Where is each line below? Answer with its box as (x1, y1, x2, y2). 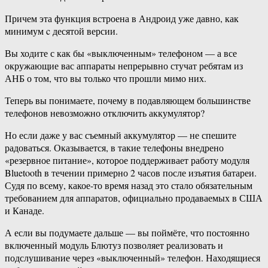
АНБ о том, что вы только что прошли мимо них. (5, 72, 206, 85)
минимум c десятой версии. (5, 25, 118, 38)
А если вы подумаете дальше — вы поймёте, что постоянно (5, 226, 249, 239)
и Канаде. (5, 204, 44, 217)
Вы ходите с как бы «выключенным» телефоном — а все (5, 47, 237, 60)
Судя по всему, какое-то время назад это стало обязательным (5, 179, 252, 192)
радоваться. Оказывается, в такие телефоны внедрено (5, 141, 224, 154)
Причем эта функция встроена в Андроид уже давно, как (5, 12, 239, 25)
